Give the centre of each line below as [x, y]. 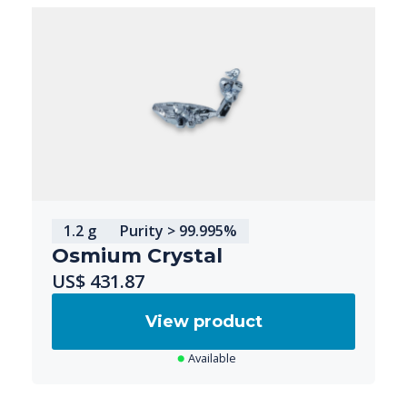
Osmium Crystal [137, 255]
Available [212, 357]
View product [203, 321]
